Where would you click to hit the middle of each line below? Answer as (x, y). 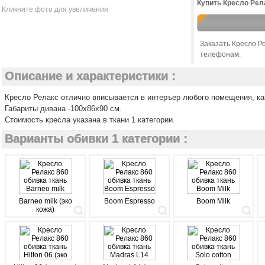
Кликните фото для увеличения (55, 9)
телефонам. (220, 54)
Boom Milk (213, 201)
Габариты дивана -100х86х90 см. (63, 109)
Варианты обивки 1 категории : (96, 138)
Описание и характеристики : (90, 76)
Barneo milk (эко (45, 201)
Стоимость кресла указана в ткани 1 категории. (90, 120)
